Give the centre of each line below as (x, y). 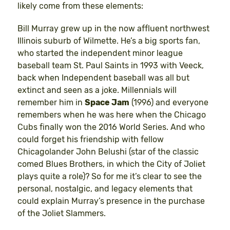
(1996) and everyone (169, 103)
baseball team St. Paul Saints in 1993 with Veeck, (111, 66)
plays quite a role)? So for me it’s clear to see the (110, 177)
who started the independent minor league (100, 53)
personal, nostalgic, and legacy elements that (105, 189)
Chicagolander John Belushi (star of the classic (108, 152)
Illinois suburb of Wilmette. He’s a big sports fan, (109, 41)
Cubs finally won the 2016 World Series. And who (111, 127)
